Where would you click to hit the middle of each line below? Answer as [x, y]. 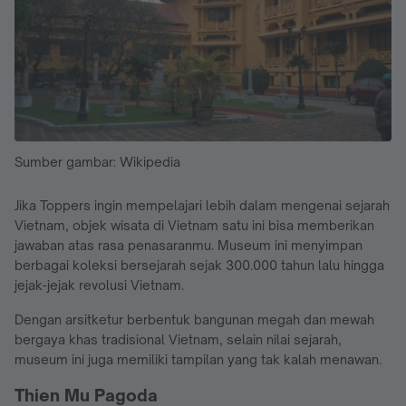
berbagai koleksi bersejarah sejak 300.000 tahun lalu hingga [199, 265]
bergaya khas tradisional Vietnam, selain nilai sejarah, [178, 339]
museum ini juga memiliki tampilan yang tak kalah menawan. [198, 359]
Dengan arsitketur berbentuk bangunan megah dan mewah [194, 319]
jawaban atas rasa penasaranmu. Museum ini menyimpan [188, 245]
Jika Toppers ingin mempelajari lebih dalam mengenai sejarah [202, 205]
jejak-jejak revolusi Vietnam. [99, 285]
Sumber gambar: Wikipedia [97, 161]
